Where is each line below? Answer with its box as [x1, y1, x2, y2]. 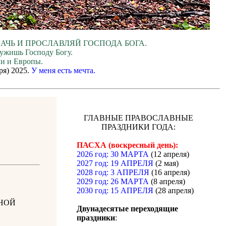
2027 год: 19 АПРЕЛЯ [77, 159, 153, 168]
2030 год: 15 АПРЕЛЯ [77, 186, 153, 195]
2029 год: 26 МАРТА [77, 177, 149, 186]
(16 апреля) [149, 168, 190, 177]
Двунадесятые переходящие [77, 204, 178, 213]
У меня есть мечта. [31, 66, 95, 75]
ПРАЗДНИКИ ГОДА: [101, 123, 176, 132]
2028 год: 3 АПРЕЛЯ [77, 168, 149, 177]
